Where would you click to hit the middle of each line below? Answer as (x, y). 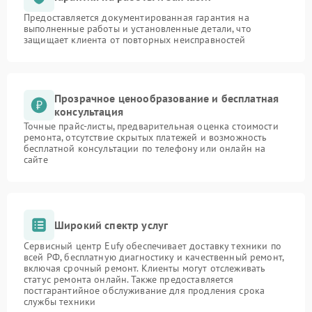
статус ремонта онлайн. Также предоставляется (129, 279)
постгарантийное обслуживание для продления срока (145, 290)
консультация (89, 111)
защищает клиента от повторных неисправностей (135, 40)
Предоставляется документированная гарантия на (136, 17)
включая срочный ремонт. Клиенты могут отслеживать (145, 268)
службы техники (60, 302)
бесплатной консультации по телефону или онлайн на (145, 148)
